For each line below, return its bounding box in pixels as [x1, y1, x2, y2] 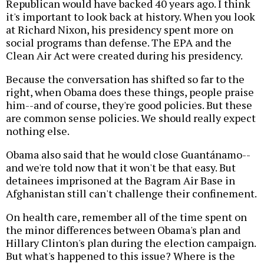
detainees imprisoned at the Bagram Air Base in [6, 173, 235, 187]
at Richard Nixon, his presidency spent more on [6, 22, 233, 37]
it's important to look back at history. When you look [6, 9, 255, 24]
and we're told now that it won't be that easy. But [6, 160, 236, 174]
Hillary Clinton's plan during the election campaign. [6, 235, 256, 250]
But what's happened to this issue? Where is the [6, 248, 235, 263]
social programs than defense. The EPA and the [6, 35, 232, 49]
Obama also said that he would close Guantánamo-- [6, 147, 250, 161]
